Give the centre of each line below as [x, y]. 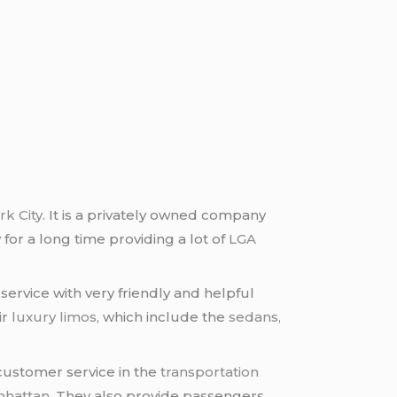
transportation [210, 371]
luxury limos [54, 317]
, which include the [163, 317]
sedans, [255, 317]
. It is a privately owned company [155, 214]
